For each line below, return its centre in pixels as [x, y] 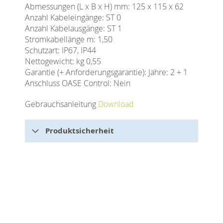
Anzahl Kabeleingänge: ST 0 [73, 17]
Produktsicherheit [80, 130]
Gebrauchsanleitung [61, 104]
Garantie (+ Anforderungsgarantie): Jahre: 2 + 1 [106, 72]
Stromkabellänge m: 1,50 [69, 39]
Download [116, 104]
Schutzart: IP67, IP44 [60, 50]
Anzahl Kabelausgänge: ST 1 [73, 28]
